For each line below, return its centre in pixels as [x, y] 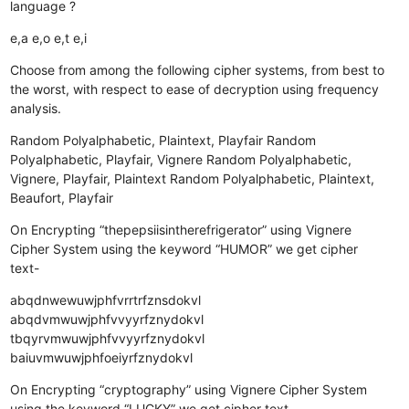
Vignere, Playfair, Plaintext [89, 178]
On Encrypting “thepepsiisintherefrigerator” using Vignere [181, 229]
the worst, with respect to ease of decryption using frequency [195, 89]
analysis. [36, 108]
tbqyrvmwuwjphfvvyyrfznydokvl [108, 338]
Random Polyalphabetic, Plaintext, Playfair [137, 140]
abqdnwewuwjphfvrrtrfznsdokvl [106, 299]
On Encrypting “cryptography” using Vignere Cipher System [189, 389]
